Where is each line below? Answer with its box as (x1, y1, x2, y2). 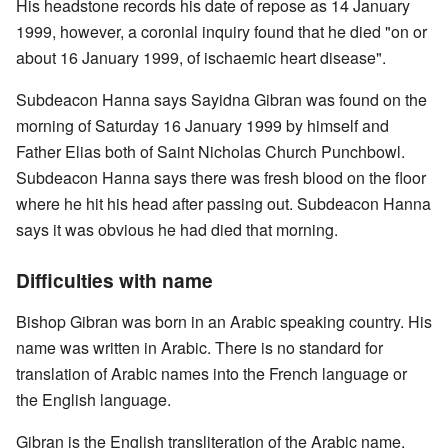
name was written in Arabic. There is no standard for (16, 335, 383, 359)
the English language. (16, 387, 171, 411)
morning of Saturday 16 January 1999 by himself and (16, 113, 389, 137)
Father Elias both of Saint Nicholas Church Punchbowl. (16, 139, 405, 163)
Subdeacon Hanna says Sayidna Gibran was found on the (16, 87, 427, 111)
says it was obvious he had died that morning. (16, 217, 338, 241)
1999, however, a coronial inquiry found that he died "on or (16, 19, 427, 43)
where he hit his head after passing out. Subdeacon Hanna (16, 191, 431, 215)
